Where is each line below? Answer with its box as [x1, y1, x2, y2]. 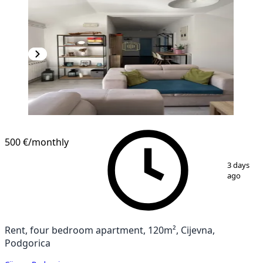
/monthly [28, 137, 69, 147]
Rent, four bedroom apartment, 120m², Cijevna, [5, 225, 215, 235]
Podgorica [5, 238, 50, 248]
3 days [227, 161, 250, 169]
